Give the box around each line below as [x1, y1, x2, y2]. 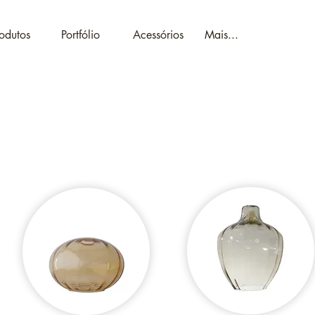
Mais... [205, 27, 238, 42]
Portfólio [61, 27, 100, 42]
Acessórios [133, 27, 184, 42]
